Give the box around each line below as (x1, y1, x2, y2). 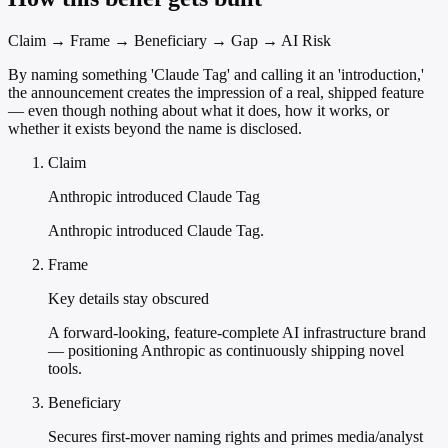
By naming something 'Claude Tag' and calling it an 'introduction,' (8, 66, 424, 84)
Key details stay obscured (48, 290, 209, 308)
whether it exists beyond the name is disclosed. (8, 120, 302, 138)
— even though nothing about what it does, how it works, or (8, 102, 389, 120)
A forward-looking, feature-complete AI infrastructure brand (48, 324, 426, 342)
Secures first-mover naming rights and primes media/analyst (48, 428, 423, 446)
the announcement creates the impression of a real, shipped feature (8, 84, 424, 102)
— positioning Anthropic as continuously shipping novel (48, 342, 404, 360)
